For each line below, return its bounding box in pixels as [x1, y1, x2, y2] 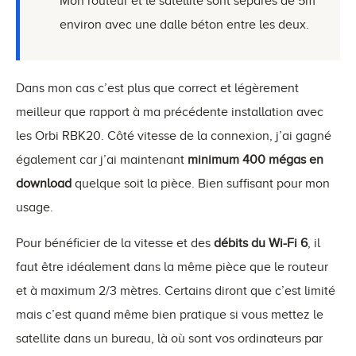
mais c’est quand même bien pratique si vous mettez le [16, 307, 323, 322]
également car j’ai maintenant [16, 152, 184, 167]
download [16, 176, 72, 191]
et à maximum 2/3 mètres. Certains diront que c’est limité [16, 283, 335, 298]
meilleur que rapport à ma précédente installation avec [16, 104, 323, 119]
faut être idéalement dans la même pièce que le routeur [16, 259, 328, 274]
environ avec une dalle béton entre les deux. [60, 17, 309, 32]
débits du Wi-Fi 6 [214, 235, 308, 250]
